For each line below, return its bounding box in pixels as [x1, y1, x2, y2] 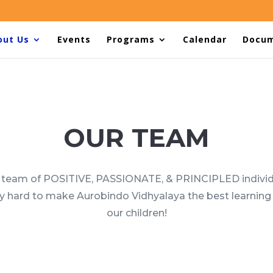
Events [57, 34, 91, 45]
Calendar [183, 34, 227, 45]
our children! [106, 207, 167, 219]
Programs [107, 34, 155, 45]
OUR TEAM [63, 121, 210, 154]
